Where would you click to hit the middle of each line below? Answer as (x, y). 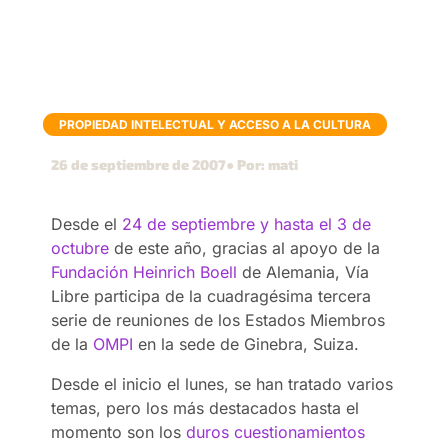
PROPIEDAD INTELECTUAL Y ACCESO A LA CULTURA (215, 124)
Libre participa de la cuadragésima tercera (211, 295)
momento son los (119, 431)
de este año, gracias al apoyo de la (245, 247)
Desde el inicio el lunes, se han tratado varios (222, 383)
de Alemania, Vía (303, 271)
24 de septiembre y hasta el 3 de (247, 223)
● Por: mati (262, 164)
